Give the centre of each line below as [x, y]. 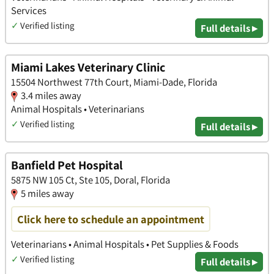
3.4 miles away [51, 95]
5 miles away [47, 194]
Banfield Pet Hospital [67, 165]
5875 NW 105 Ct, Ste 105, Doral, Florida [91, 180]
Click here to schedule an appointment [111, 219]
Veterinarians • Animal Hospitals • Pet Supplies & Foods [125, 244]
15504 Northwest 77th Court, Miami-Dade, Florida [114, 82]
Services [29, 11]
